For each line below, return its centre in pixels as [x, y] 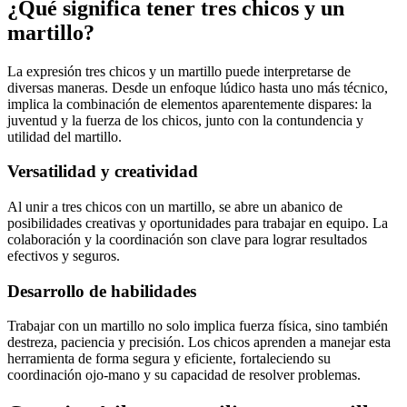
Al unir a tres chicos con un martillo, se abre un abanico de [175, 207]
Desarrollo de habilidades [102, 291]
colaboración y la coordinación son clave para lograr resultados [187, 240]
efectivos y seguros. [64, 256]
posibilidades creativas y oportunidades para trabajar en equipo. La [198, 223]
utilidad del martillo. [65, 136]
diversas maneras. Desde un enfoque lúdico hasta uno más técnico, [198, 87]
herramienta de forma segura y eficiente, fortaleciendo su [169, 359]
